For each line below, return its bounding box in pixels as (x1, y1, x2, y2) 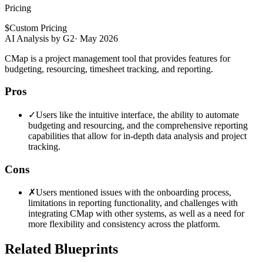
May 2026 (80, 33, 118, 43)
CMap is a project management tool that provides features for (5, 53, 230, 63)
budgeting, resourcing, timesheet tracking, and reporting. (5, 63, 213, 74)
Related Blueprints (5, 241, 118, 257)
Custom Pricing (9, 22, 67, 33)
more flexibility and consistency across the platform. (28, 219, 220, 230)
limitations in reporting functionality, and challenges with (28, 198, 238, 208)
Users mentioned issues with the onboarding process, (36, 187, 231, 198)
